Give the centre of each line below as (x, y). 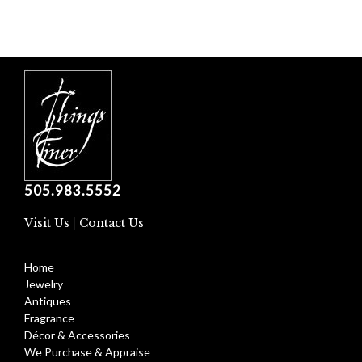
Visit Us (47, 223)
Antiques (48, 301)
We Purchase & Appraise (87, 352)
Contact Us (112, 223)
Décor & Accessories (77, 335)
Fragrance (49, 318)
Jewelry (44, 284)
